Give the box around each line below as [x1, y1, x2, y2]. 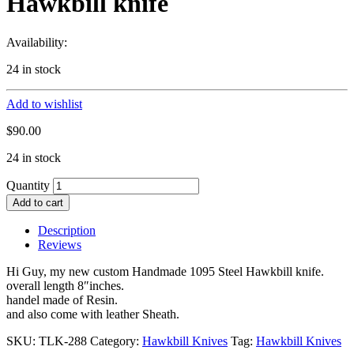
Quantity [6, 178, 50, 192]
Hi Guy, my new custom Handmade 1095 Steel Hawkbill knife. [6, 264, 324, 278]
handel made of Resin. [6, 292, 118, 307]
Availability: [6, 35, 67, 49]
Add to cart [13, 196, 63, 209]
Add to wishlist [6, 96, 82, 111]
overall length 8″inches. [6, 278, 124, 292]
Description [38, 223, 96, 237]
